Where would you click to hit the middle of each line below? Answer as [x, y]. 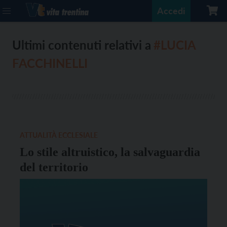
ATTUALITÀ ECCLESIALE [59, 135]
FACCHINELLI [50, 63]
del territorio [54, 167]
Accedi [171, 11]
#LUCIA [175, 45]
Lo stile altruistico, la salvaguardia [110, 152]
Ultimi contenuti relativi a [82, 45]
